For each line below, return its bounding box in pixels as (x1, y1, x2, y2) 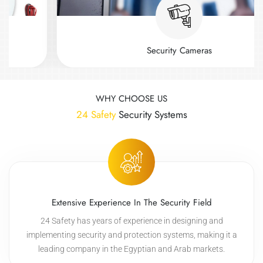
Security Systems (115, 107, 187, 122)
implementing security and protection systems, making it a (26, 230, 237, 240)
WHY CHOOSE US (96, 92, 167, 105)
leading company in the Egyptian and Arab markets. (38, 244, 225, 254)
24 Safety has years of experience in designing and (40, 216, 223, 225)
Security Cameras (107, 44, 173, 57)
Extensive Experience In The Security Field (51, 196, 212, 209)
